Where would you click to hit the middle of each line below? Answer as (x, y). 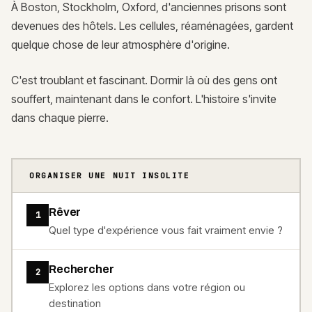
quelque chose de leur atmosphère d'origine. (120, 44)
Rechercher (81, 269)
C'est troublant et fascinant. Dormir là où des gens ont (144, 80)
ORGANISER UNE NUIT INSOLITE (110, 175)
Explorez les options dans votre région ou (147, 287)
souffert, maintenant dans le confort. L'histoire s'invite (144, 99)
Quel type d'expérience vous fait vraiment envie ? (166, 230)
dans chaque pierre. (60, 117)
